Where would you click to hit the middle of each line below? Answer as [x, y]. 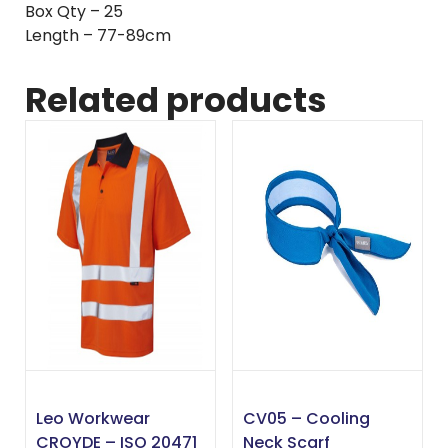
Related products [176, 100]
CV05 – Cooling [306, 419]
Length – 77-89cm [98, 36]
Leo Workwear [93, 419]
